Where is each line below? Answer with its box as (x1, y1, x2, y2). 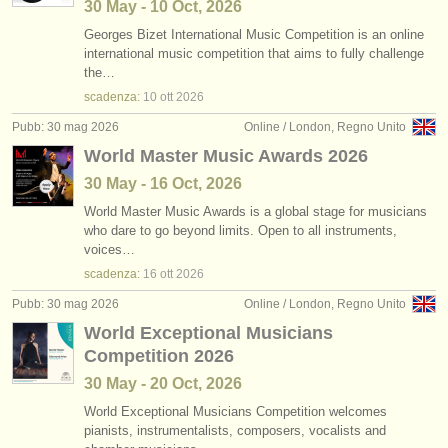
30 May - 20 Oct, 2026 (84, 375, 242, 392)
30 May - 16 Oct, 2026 (84, 175, 242, 192)
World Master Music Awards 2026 (84, 146, 368, 166)
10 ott (143, 90, 173, 104)
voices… (84, 242, 135, 257)
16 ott (143, 267, 173, 281)
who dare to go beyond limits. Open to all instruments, (84, 223, 397, 238)
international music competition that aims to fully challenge (84, 46, 424, 61)
